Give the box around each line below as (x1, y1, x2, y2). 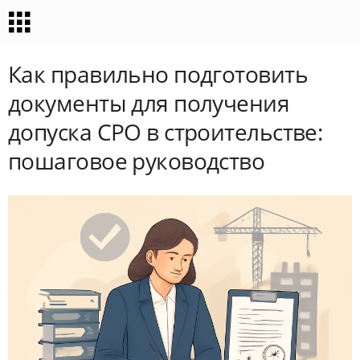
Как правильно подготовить (8, 59, 309, 89)
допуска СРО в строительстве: (8, 117, 323, 147)
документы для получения (8, 88, 290, 118)
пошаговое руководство (8, 145, 265, 176)
